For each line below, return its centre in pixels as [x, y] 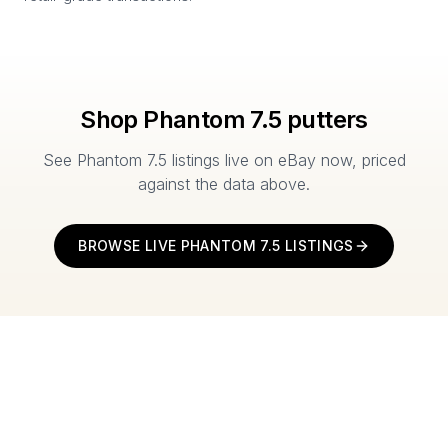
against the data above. [224, 184]
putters [324, 119]
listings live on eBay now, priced [286, 160]
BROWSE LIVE [129, 245]
